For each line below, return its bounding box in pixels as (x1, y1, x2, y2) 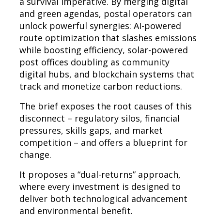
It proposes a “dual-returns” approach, (19, 168, 181, 180)
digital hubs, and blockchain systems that (19, 68, 194, 80)
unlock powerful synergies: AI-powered (19, 19, 181, 31)
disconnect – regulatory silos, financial (19, 112, 180, 124)
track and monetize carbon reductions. (19, 80, 182, 92)
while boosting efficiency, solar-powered (19, 44, 188, 56)
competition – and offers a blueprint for (19, 136, 187, 148)
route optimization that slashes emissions (19, 31, 197, 44)
